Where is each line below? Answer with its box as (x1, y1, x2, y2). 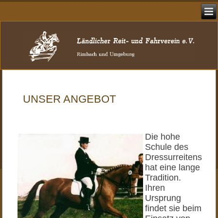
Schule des (145, 142, 189, 152)
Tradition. (145, 173, 182, 183)
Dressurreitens (145, 152, 202, 163)
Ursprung (145, 193, 182, 203)
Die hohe (145, 132, 181, 142)
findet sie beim (145, 203, 202, 214)
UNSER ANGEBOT (23, 93, 116, 106)
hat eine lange (145, 163, 200, 173)
